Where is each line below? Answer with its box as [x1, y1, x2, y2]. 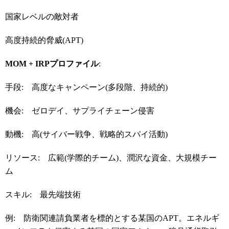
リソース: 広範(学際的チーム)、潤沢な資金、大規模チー [5, 153, 217, 162]
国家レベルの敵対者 [5, 12, 79, 21]
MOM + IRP [5, 59, 50, 68]
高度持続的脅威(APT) [5, 36, 83, 44]
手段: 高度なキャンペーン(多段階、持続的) [5, 83, 168, 91]
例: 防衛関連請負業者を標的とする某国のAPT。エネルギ [5, 214, 219, 222]
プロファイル [50, 59, 99, 68]
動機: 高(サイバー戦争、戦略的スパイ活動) [5, 130, 168, 139]
